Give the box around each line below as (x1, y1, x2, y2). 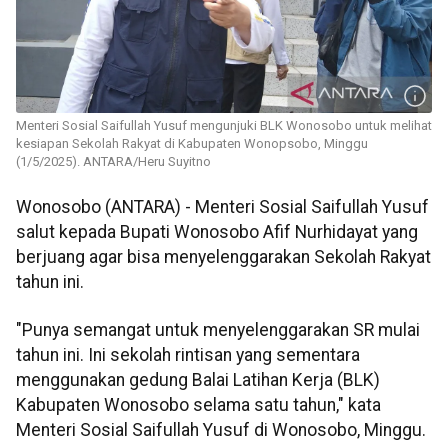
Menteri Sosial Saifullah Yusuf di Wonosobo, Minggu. (16, 419, 426, 440)
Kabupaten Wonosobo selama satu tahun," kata (16, 394, 381, 415)
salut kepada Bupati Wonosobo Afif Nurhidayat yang (16, 222, 418, 243)
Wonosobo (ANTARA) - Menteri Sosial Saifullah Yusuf (16, 197, 429, 218)
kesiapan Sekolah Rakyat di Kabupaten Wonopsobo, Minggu (16, 136, 368, 152)
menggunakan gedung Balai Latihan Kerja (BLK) (16, 369, 380, 390)
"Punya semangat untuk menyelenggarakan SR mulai (16, 319, 420, 340)
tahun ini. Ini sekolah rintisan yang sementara (16, 344, 360, 365)
